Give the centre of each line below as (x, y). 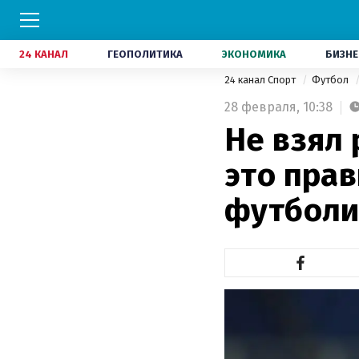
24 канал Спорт (261, 80)
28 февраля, (262, 107)
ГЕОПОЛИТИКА (145, 54)
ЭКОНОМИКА (254, 54)
